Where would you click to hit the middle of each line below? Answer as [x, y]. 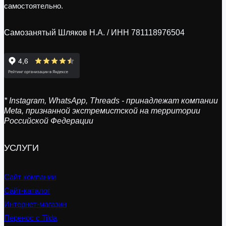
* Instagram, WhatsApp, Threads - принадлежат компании [111, 100]
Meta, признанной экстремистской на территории [102, 110]
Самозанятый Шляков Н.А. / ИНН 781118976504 [94, 32]
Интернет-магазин [35, 204]
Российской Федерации [49, 121]
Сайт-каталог [27, 190]
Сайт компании [30, 177]
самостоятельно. [34, 6]
